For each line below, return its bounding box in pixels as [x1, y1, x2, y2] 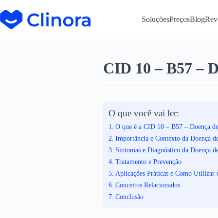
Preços [169, 15, 190, 23]
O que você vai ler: [109, 108, 179, 118]
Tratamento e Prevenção [115, 158, 182, 165]
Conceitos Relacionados [115, 181, 180, 189]
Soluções [141, 15, 169, 23]
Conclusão [115, 193, 144, 200]
